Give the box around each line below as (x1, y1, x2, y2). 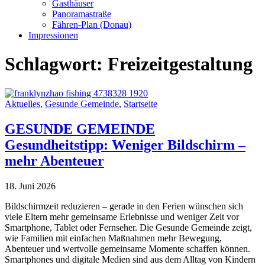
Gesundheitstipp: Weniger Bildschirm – (5, 137, 245, 153)
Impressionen (28, 30, 78, 40)
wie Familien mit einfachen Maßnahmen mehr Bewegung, (5, 232, 222, 243)
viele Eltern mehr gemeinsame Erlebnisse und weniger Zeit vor (5, 211, 239, 222)
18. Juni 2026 (5, 180, 56, 191)
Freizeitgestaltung (108, 53, 253, 75)
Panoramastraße (52, 9, 111, 19)
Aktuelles (5, 98, 40, 109)
